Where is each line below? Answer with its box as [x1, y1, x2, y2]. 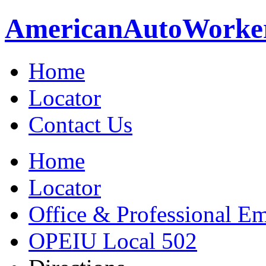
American [5, 13, 123, 45]
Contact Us [28, 111, 132, 137]
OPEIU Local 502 [28, 227, 197, 254]
